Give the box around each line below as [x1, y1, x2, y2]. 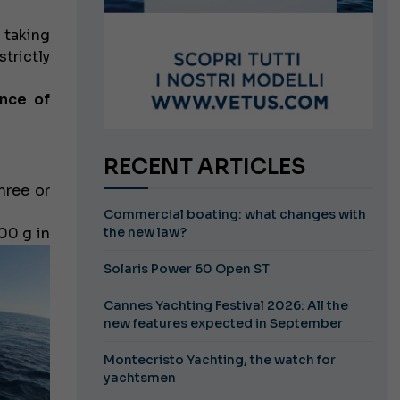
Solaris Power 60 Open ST [103, 261, 270, 278]
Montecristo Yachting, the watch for [103, 352, 336, 369]
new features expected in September [103, 315, 343, 332]
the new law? [103, 224, 187, 241]
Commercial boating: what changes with [103, 206, 366, 223]
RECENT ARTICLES [118, 154, 305, 181]
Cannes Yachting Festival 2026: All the [103, 297, 348, 314]
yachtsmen [103, 370, 176, 387]
